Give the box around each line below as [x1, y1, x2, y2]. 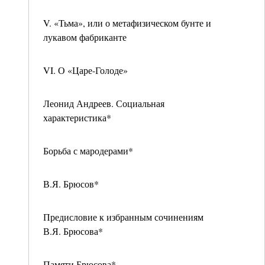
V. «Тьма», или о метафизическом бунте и [43, 17, 211, 29]
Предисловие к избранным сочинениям [43, 211, 203, 223]
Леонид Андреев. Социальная [43, 97, 164, 109]
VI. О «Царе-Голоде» [43, 64, 128, 76]
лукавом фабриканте [43, 31, 127, 43]
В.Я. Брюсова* [43, 225, 103, 237]
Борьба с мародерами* [43, 144, 133, 157]
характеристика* [43, 111, 111, 124]
